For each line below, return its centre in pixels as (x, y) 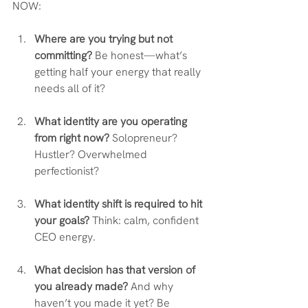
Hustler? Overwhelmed (92, 154)
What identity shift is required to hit (120, 204)
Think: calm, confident (145, 220)
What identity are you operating (112, 121)
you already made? (81, 286)
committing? (63, 55)
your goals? (62, 220)
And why (152, 286)
